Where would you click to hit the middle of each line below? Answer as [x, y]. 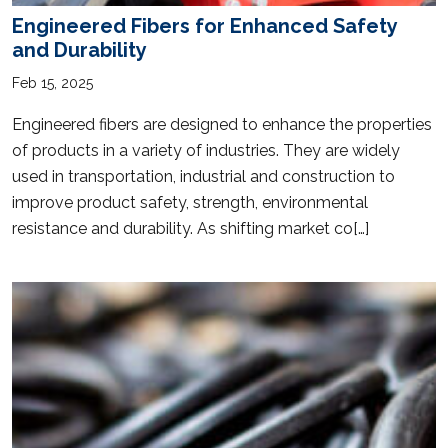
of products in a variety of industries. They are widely [206, 150]
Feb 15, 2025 [52, 82]
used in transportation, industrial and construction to [203, 176]
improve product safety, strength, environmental [190, 202]
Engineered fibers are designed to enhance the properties [222, 124]
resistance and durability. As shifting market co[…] [190, 228]
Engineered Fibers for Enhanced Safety [204, 25]
